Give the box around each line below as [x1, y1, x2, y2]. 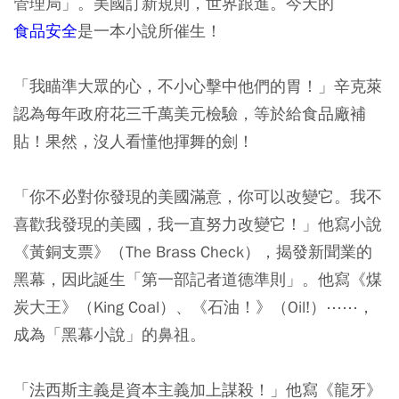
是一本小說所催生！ [77, 20, 222, 41]
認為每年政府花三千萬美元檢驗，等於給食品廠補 [13, 102, 366, 124]
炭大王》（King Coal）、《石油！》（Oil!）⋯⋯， [13, 296, 374, 317]
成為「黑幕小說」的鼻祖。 [13, 323, 206, 345]
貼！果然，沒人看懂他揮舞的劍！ [13, 130, 254, 151]
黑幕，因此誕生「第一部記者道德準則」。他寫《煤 [13, 268, 382, 289]
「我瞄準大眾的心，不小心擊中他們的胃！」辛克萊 [13, 75, 382, 96]
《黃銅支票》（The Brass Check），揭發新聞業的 [13, 240, 372, 262]
